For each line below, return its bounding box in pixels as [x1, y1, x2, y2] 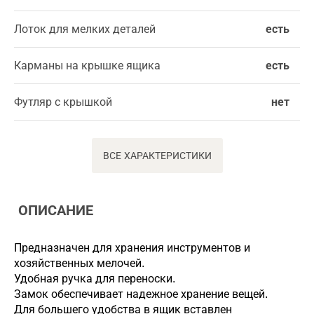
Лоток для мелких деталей [14, 22, 156, 35]
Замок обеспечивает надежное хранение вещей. [14, 287, 268, 300]
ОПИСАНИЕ [14, 202, 93, 218]
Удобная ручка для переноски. [14, 272, 175, 285]
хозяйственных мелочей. [14, 257, 144, 269]
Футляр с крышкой [14, 95, 112, 108]
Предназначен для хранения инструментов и [14, 241, 250, 254]
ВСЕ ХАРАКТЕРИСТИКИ [102, 149, 212, 161]
